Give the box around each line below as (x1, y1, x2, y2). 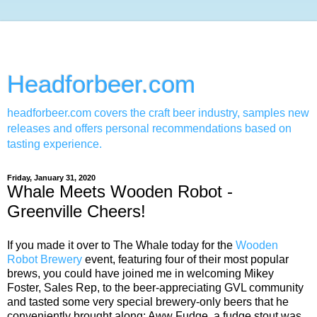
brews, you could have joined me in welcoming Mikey (7, 267, 274, 279)
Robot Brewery (7, 253, 82, 265)
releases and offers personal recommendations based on (7, 122, 292, 134)
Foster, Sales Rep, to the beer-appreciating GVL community (7, 281, 304, 294)
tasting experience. (7, 138, 102, 150)
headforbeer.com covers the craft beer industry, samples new (7, 107, 309, 119)
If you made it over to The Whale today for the (7, 238, 236, 251)
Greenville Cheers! (7, 202, 146, 221)
